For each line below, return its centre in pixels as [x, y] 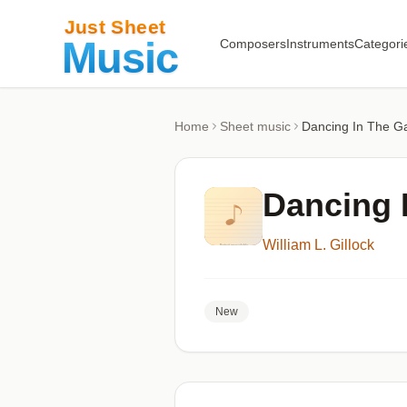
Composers [253, 44]
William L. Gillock [318, 245]
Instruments [320, 44]
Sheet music [255, 126]
